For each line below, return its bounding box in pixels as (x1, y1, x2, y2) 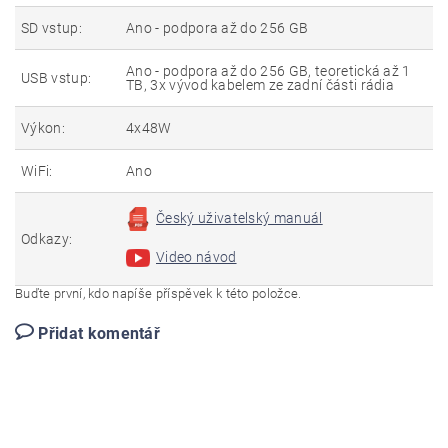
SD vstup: (21, 20, 82, 36)
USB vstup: (21, 70, 92, 86)
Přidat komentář (38, 324, 161, 343)
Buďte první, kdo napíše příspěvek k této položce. (15, 286, 302, 301)
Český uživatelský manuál (156, 210, 323, 227)
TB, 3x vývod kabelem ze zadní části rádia (126, 77, 395, 93)
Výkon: (21, 120, 65, 136)
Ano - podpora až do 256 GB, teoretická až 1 (126, 63, 411, 79)
